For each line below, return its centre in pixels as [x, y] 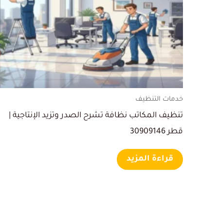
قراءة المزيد [150, 159]
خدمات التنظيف [159, 100]
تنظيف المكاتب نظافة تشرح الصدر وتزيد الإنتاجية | [96, 116]
